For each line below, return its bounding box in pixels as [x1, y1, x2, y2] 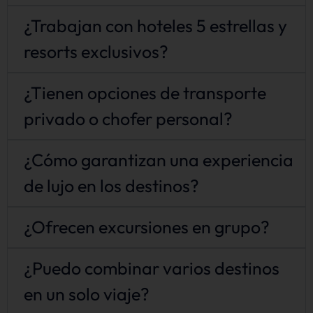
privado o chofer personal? [24, 108, 233, 131]
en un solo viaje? [24, 283, 150, 306]
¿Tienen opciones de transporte [24, 82, 267, 105]
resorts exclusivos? [24, 41, 169, 64]
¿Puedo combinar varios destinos [24, 257, 280, 280]
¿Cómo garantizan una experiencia [24, 149, 294, 172]
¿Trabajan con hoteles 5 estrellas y [24, 15, 288, 38]
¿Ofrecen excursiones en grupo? [24, 216, 270, 239]
